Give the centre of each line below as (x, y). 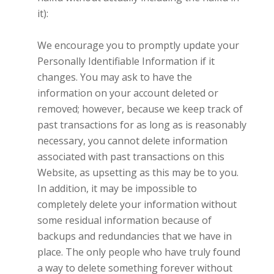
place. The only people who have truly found (139, 252)
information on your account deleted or (128, 93)
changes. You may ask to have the (114, 77)
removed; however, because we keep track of (140, 109)
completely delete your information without (137, 204)
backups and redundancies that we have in (134, 236)
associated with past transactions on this (131, 156)
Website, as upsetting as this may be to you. (138, 172)
